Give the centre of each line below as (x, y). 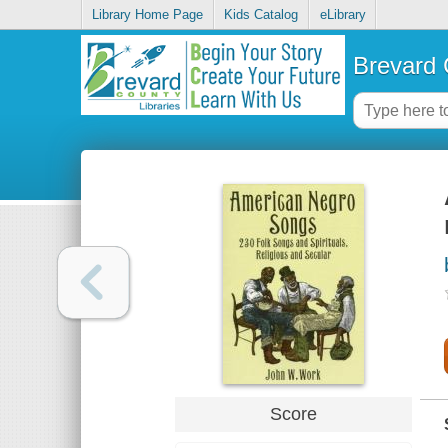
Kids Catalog (261, 15)
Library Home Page (148, 15)
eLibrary (342, 15)
